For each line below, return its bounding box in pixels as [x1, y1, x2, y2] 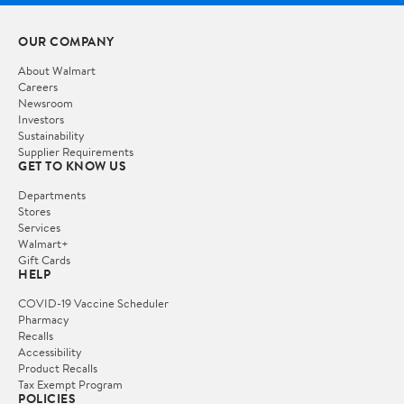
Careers [18, 78, 58, 96]
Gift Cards [18, 252, 70, 269]
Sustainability [18, 127, 85, 144]
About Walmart [18, 62, 96, 79]
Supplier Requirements [18, 143, 133, 161]
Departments [18, 187, 86, 204]
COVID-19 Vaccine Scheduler [18, 295, 169, 312]
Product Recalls [18, 360, 97, 377]
